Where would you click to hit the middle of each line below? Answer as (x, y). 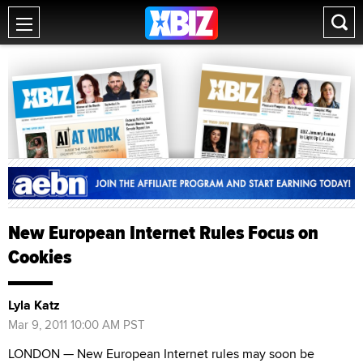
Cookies (40, 256)
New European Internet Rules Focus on (163, 232)
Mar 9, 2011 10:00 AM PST (77, 324)
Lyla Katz (34, 305)
